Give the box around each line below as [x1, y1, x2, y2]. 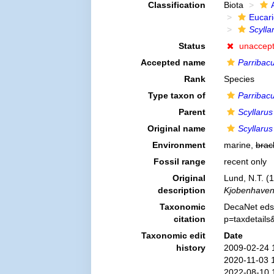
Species [223, 74, 254, 84]
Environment [152, 140, 206, 150]
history [176, 243, 206, 253]
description [157, 185, 206, 195]
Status [178, 41, 206, 51]
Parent [178, 107, 206, 117]
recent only [223, 157, 267, 166]
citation [173, 214, 206, 224]
